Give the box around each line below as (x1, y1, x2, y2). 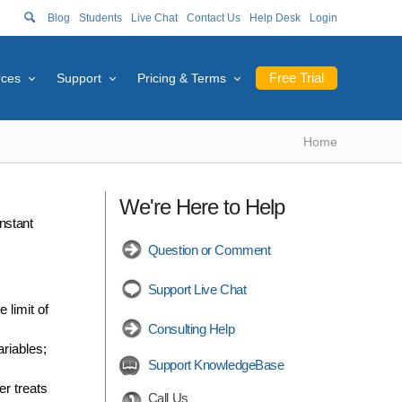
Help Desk (249, 12, 301, 24)
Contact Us (187, 12, 240, 24)
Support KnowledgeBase (147, 357, 284, 372)
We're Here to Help (118, 195, 284, 219)
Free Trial (269, 70, 324, 85)
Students (79, 12, 122, 24)
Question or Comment (147, 242, 271, 258)
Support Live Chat (147, 282, 247, 297)
